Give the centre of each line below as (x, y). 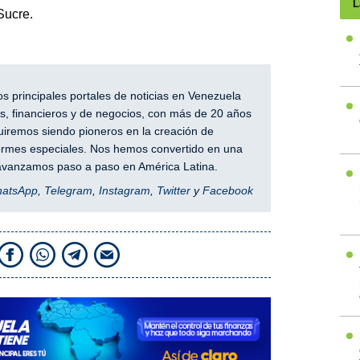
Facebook (227, 191)
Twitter (173, 191)
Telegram (68, 191)
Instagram (124, 191)
